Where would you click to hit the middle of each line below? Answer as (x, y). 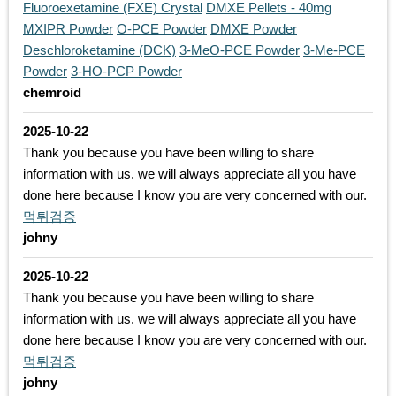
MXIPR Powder (68, 29)
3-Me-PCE (334, 50)
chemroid (52, 93)
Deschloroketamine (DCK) (99, 50)
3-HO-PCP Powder (126, 72)
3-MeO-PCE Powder (240, 50)
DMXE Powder (254, 29)
